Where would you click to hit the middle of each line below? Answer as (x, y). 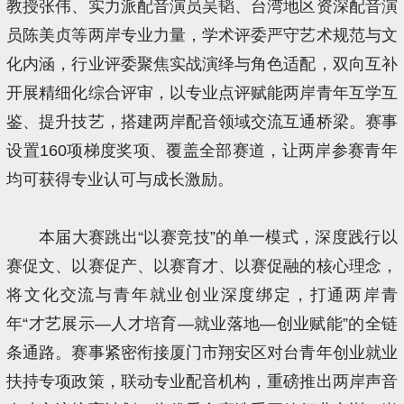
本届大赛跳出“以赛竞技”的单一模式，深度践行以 (218, 238)
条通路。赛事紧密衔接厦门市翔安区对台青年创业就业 (202, 353)
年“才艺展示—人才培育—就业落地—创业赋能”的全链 (202, 324)
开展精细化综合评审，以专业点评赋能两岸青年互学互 (202, 93)
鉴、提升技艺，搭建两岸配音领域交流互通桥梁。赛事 (202, 122)
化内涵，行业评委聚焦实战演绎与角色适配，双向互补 (202, 64)
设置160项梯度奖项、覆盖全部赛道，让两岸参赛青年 (202, 151)
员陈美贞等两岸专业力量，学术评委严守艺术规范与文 (202, 36)
